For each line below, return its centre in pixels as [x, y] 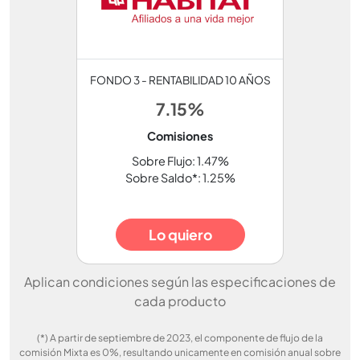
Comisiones [180, 135]
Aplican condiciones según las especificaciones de [180, 281]
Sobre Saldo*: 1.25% [180, 177]
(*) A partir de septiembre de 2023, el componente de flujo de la [180, 337]
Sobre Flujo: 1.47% [180, 160]
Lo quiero [180, 234]
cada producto [180, 301]
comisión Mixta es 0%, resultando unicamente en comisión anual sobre [180, 352]
